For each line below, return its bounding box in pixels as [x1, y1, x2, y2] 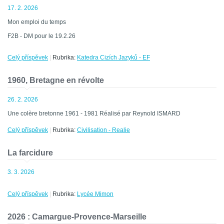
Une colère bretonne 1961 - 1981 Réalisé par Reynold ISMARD [7, 110, 180, 117]
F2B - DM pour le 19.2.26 [7, 32, 75, 40]
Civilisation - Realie [77, 126, 130, 134]
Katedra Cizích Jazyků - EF [77, 54, 150, 61]
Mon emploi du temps [7, 18, 66, 26]
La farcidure [7, 148, 53, 157]
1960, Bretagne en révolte [7, 76, 104, 85]
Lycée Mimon [77, 190, 113, 198]
